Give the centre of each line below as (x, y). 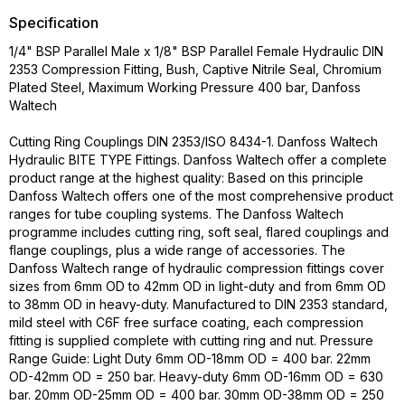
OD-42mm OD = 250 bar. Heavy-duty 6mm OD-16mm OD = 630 (196, 377)
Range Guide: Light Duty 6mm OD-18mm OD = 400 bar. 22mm (190, 358)
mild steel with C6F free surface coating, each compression (186, 322)
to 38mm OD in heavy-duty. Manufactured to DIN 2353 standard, (198, 304)
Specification (54, 23)
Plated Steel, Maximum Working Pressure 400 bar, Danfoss (185, 87)
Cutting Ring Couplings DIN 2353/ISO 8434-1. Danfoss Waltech (193, 141)
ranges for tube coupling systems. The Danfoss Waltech (176, 214)
